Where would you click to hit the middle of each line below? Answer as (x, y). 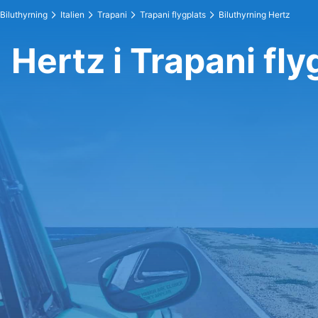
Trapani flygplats (173, 15)
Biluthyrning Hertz (254, 15)
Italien (72, 15)
